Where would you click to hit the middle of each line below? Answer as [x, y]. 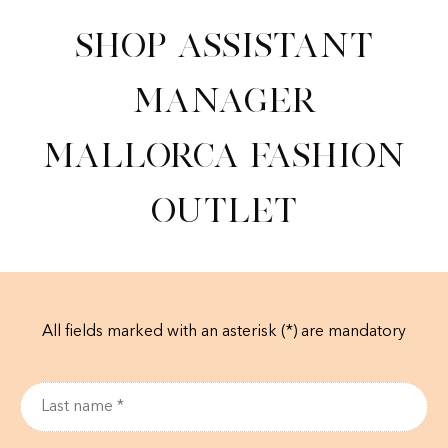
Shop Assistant [224, 45]
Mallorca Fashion [224, 155]
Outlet [224, 210]
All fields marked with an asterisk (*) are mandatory [224, 332]
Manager [224, 100]
